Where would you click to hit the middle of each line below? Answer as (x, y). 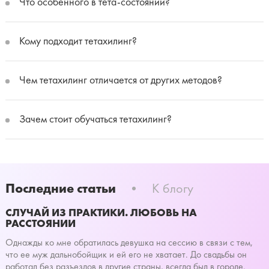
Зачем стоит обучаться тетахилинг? (94, 119)
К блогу (172, 189)
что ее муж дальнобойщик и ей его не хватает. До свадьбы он (126, 254)
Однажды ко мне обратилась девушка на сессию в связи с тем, (129, 242)
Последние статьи (60, 188)
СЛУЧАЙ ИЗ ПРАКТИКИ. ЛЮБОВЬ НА (101, 212)
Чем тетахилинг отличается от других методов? (119, 80)
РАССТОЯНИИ (40, 223)
